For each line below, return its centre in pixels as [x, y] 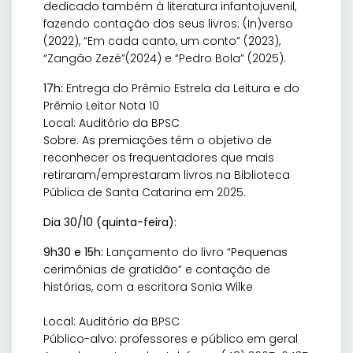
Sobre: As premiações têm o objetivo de [158, 141]
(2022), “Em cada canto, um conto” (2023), [162, 41]
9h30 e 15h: [73, 253]
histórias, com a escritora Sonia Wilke [176, 287]
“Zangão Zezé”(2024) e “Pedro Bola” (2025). [165, 59]
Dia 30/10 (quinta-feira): [110, 223]
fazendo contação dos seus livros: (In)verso [168, 24]
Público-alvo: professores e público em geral [171, 339]
